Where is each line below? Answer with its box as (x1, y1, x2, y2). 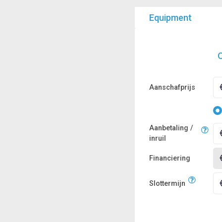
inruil (149, 134, 166, 143)
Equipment (149, 12, 192, 23)
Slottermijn (149, 179, 185, 188)
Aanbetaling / (149, 124, 193, 133)
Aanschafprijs (149, 83, 195, 92)
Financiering (149, 154, 190, 163)
